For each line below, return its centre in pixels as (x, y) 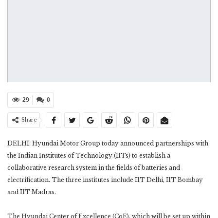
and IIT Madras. (32, 192)
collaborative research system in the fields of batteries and (94, 168)
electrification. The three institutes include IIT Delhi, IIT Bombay (105, 180)
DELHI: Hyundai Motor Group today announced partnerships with (108, 144)
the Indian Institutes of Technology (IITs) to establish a (89, 156)
